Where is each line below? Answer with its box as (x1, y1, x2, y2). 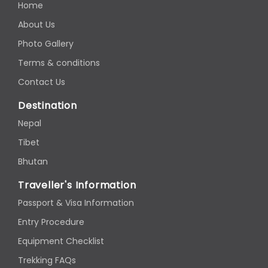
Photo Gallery (18, 38, 74, 50)
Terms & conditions (18, 57, 100, 69)
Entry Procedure (18, 216, 84, 229)
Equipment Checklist (18, 235, 104, 248)
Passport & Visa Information (18, 197, 134, 209)
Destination (18, 99, 77, 113)
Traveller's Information (18, 178, 136, 193)
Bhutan (18, 156, 48, 168)
